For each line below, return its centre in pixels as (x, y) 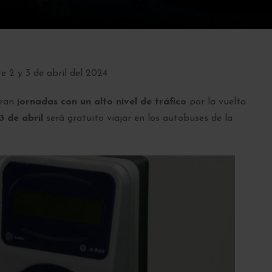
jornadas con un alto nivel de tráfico (102, 102)
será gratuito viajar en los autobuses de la (138, 118)
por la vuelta (216, 102)
